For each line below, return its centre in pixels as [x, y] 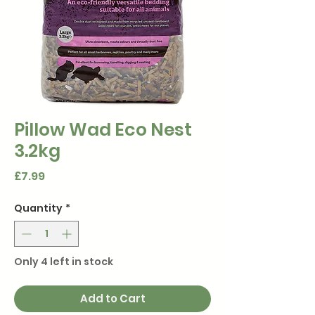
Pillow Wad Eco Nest [103, 130]
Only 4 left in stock [64, 262]
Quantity [38, 208]
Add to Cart [112, 299]
